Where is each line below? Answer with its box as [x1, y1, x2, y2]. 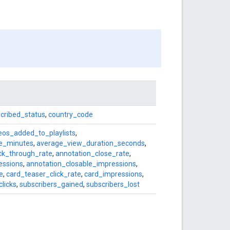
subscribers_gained [20, 180, 83, 188]
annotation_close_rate [55, 149, 129, 158]
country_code [48, 110, 93, 119]
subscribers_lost [86, 180, 140, 188]
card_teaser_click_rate [6, 169, 81, 178]
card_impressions [84, 169, 142, 178]
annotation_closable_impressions [26, 159, 136, 168]
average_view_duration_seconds [36, 139, 145, 147]
